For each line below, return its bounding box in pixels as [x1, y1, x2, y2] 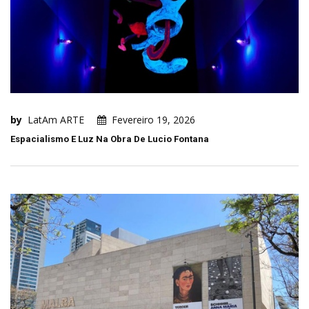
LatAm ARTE [28, 112, 84, 126]
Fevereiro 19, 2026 [112, 112, 195, 126]
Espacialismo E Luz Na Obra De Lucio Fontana [10, 133, 209, 144]
